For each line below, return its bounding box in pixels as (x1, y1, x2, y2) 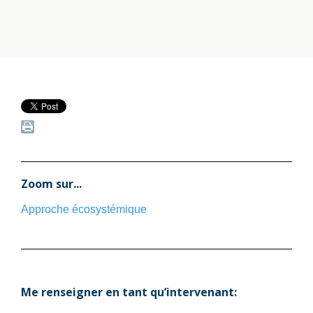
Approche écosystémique (21, 203, 147, 215)
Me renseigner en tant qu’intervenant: (21, 284, 237, 300)
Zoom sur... (21, 175, 82, 191)
